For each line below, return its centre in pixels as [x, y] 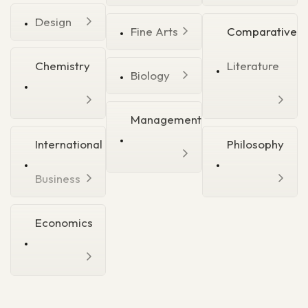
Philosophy [255, 144]
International [69, 144]
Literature [253, 66]
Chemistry [63, 66]
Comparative [262, 32]
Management [166, 120]
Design [53, 22]
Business [58, 179]
